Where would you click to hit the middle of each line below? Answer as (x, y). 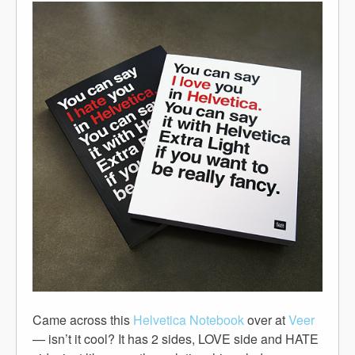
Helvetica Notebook (189, 320)
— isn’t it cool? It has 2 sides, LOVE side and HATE (176, 339)
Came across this (83, 320)
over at (266, 320)
